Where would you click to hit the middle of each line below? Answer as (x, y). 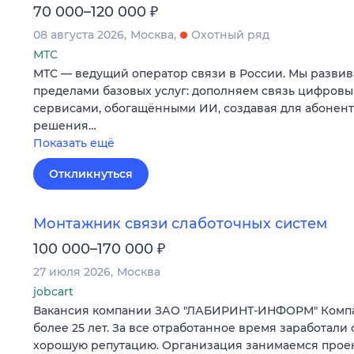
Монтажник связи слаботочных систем (180, 223)
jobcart (53, 291)
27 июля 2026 (72, 271)
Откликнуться (91, 173)
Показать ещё (74, 143)
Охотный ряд (230, 34)
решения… (65, 125)
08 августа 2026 (79, 34)
